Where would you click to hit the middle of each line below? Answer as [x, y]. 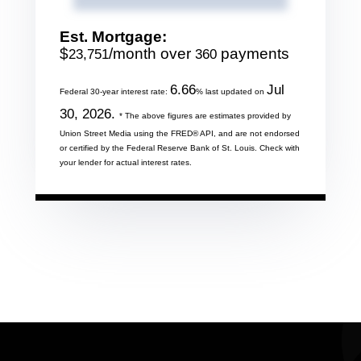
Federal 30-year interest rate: [115, 91]
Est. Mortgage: [113, 36]
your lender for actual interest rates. [126, 162]
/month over [152, 53]
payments [253, 53]
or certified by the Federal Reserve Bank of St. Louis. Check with [180, 147]
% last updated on [231, 91]
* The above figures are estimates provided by [205, 115]
